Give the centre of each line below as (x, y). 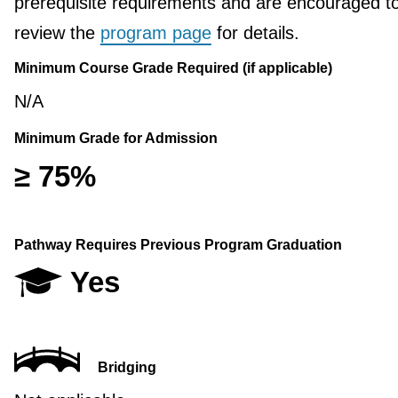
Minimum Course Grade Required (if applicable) (173, 68)
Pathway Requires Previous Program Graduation (178, 244)
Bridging (127, 368)
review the (57, 33)
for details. (255, 33)
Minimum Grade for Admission (115, 139)
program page (155, 33)
